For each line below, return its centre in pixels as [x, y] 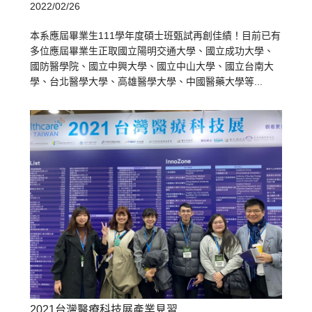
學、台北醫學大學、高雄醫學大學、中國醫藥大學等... [147, 82]
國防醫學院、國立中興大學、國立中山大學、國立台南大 [152, 67]
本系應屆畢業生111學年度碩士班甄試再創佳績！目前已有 [156, 36]
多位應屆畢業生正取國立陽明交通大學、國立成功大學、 [152, 51]
